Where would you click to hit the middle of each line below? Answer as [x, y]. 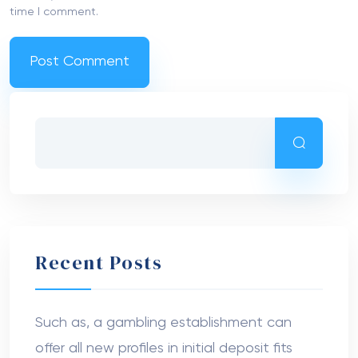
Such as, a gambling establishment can [163, 322]
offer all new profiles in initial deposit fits [164, 348]
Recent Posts [99, 262]
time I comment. [54, 12]
